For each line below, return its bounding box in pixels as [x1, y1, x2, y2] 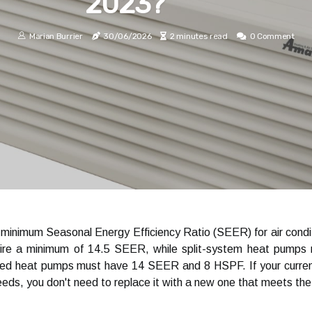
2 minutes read [170, 31, 228, 41]
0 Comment [249, 31, 295, 41]
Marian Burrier [29, 31, 83, 41]
